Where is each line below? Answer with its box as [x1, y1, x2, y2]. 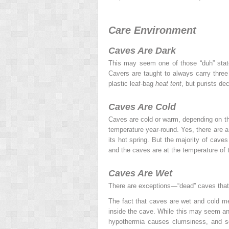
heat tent [155, 79, 181, 87]
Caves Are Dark [108, 45, 176, 56]
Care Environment [108, 24, 196, 36]
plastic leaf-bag [108, 79, 155, 87]
